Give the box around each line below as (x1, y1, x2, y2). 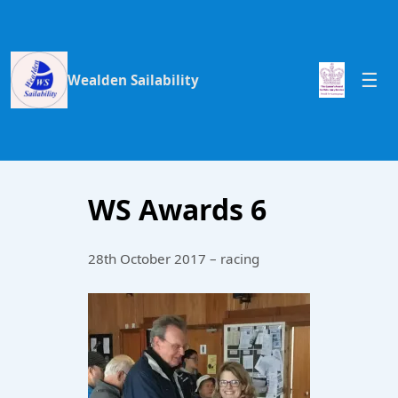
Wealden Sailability (68, 70, 199, 89)
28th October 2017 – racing (88, 250, 259, 267)
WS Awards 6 (88, 190, 267, 228)
